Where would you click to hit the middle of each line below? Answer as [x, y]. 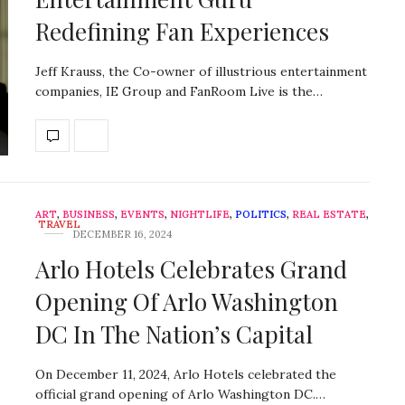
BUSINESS [89, 215]
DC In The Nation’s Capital [174, 334]
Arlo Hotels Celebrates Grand [191, 269]
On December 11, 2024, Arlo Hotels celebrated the [186, 375]
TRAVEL [59, 225]
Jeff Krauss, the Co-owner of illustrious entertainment [201, 71]
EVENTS [142, 215]
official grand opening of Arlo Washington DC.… [180, 395]
